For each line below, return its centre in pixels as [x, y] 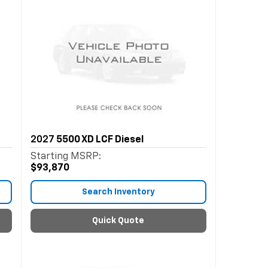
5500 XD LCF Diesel [100, 140]
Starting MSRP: [66, 157]
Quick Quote [118, 221]
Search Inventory [118, 192]
